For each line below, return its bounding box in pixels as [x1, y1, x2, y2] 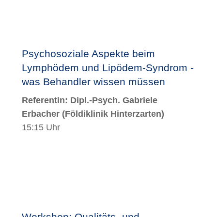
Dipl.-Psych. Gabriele [70, 95, 157, 105]
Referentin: [21, 95, 70, 105]
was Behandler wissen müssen [21, 76, 165, 87]
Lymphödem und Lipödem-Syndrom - [21, 62, 194, 73]
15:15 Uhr [21, 122, 60, 132]
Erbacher [21, 108, 60, 119]
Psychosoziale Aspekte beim [21, 47, 155, 59]
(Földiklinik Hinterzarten [59, 108, 161, 119]
